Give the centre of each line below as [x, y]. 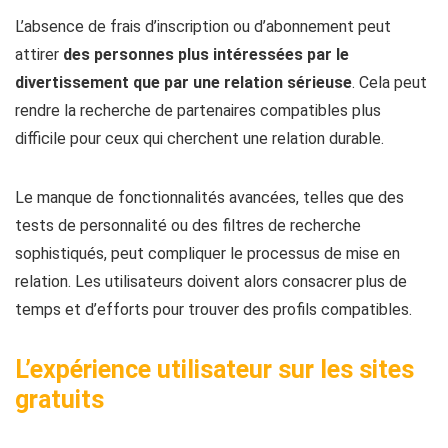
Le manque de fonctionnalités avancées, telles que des [209, 197]
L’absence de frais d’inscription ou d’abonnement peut [203, 26]
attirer [39, 54]
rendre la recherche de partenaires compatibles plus [198, 110]
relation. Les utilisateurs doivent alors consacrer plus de [211, 281]
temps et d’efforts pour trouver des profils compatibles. [213, 309]
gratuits [59, 399]
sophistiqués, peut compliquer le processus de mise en [207, 253]
